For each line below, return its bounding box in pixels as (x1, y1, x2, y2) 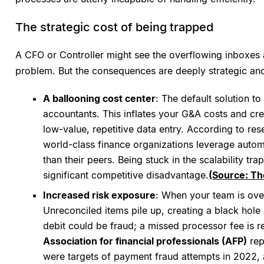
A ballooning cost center (43, 93, 156, 105)
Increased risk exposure (43, 189, 156, 202)
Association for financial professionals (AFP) (43, 235, 247, 247)
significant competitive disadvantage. (43, 169, 209, 181)
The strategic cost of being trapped (15, 20, 213, 35)
